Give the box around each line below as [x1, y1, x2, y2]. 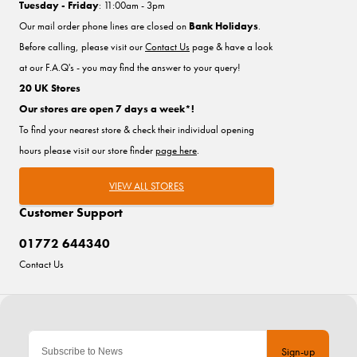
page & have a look [190, 39, 273, 53]
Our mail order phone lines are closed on [19, 18, 189, 33]
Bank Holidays [189, 18, 258, 33]
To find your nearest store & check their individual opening [19, 122, 254, 136]
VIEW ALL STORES [109, 178, 184, 193]
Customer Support [19, 203, 123, 221]
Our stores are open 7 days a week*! [19, 101, 194, 116]
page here [155, 143, 197, 157]
